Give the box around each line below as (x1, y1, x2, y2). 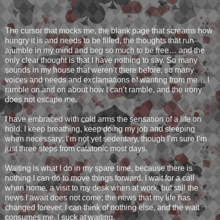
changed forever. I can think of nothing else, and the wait (5, 203, 199, 212)
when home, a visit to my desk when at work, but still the (5, 184, 198, 192)
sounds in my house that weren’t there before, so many (5, 66, 194, 75)
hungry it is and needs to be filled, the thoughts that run (5, 36, 194, 45)
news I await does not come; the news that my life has (5, 193, 191, 202)
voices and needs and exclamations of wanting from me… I (5, 76, 209, 84)
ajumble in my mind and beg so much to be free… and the (5, 46, 205, 55)
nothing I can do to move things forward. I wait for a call (5, 174, 194, 183)
